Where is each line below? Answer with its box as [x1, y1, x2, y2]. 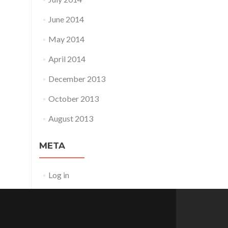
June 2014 [48, 14, 84, 24]
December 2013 [48, 74, 105, 83]
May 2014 [48, 34, 84, 44]
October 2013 [48, 94, 99, 103]
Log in [48, 170, 69, 180]
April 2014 [48, 54, 85, 64]
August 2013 [48, 113, 93, 123]
